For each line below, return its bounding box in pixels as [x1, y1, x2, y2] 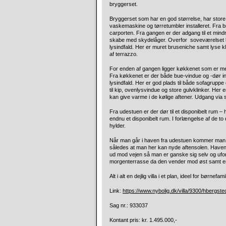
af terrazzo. [109, 51, 138, 57]
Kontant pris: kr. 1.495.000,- [109, 217, 177, 223]
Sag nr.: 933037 [109, 202, 148, 208]
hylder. [109, 123, 126, 129]
